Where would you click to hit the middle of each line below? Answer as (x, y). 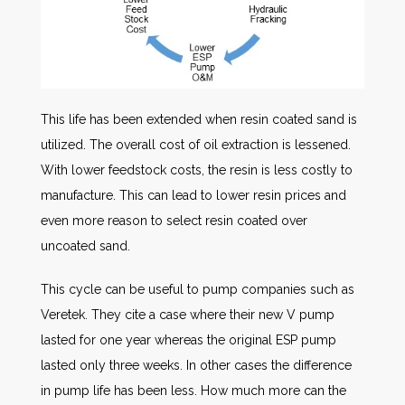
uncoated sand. (85, 245)
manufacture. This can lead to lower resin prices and (193, 195)
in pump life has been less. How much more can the (193, 390)
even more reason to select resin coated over (174, 220)
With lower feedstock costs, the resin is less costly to (197, 170)
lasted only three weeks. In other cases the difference (196, 365)
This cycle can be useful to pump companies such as (198, 289)
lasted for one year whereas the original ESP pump (188, 339)
